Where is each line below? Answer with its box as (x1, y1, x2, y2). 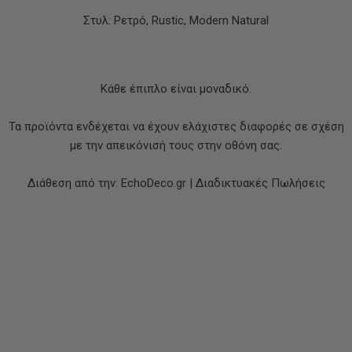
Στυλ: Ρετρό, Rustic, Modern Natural (83, 13, 269, 27)
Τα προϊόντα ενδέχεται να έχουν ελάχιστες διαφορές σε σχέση (8, 119, 344, 134)
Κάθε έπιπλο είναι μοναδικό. (101, 82, 251, 96)
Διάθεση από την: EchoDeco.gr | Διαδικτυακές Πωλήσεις (27, 176, 325, 190)
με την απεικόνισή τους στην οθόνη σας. (70, 138, 282, 152)
